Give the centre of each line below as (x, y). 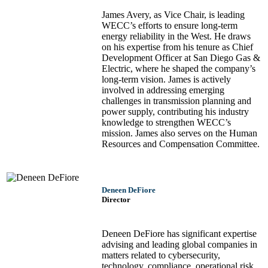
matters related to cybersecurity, (161, 255)
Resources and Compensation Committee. (181, 144)
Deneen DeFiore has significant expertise (179, 234)
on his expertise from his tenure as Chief (177, 47)
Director (116, 200)
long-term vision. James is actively (166, 80)
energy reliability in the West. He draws (176, 36)
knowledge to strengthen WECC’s (166, 123)
